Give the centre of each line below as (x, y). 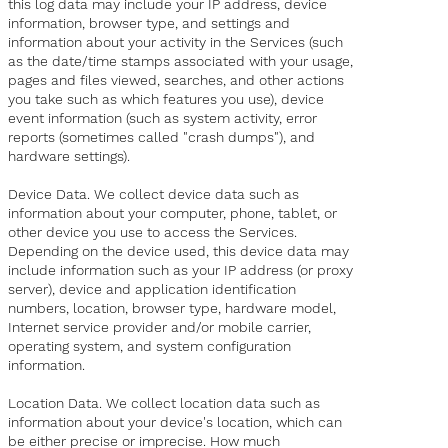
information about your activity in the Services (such (176, 42)
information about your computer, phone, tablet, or (173, 213)
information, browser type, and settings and (149, 23)
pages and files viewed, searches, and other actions (176, 80)
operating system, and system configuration (150, 346)
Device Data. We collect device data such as (154, 194)
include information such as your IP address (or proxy (181, 270)
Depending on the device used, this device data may (179, 251)
